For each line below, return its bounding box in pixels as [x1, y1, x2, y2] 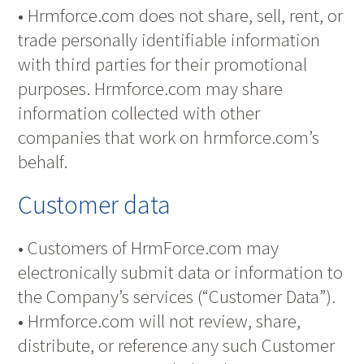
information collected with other [18, 101, 261, 124]
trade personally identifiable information [18, 28, 321, 51]
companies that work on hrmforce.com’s [18, 125, 320, 149]
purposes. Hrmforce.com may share [18, 76, 284, 100]
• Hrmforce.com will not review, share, [18, 309, 301, 332]
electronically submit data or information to [18, 260, 344, 284]
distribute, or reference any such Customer [18, 333, 336, 357]
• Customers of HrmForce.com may [18, 236, 279, 259]
